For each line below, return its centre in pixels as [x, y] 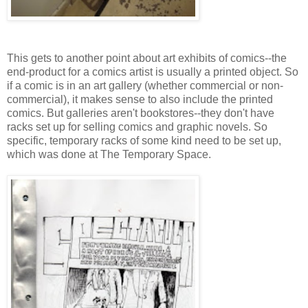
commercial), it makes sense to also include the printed [140, 99]
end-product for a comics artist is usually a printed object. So [153, 71]
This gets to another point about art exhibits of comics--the [147, 58]
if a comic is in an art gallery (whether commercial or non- [145, 85]
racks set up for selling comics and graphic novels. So [137, 126]
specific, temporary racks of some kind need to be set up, [144, 140]
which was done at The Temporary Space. [109, 154]
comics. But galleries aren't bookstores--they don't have [141, 113]
